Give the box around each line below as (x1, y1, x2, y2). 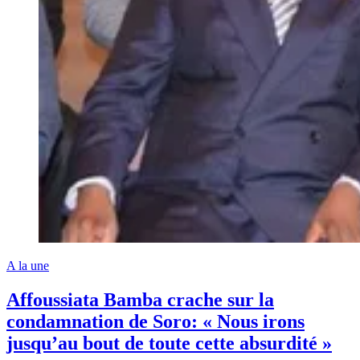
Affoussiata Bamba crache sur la (6, 288, 274, 310)
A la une (6, 258, 49, 272)
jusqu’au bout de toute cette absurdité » (6, 332, 332, 354)
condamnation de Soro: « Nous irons (6, 310, 305, 332)
